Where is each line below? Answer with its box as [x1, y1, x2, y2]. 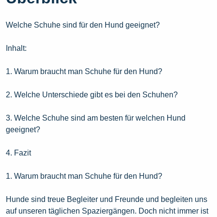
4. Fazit [6, 148, 31, 157]
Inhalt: [6, 44, 27, 52]
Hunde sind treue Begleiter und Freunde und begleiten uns [6, 195, 207, 203]
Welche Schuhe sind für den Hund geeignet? [6, 20, 160, 29]
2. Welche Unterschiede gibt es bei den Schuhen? [6, 90, 178, 99]
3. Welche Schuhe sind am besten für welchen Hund [6, 113, 186, 122]
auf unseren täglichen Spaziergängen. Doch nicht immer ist [6, 206, 208, 215]
